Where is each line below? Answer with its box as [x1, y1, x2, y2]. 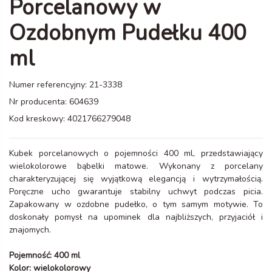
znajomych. [9, 224, 51, 236]
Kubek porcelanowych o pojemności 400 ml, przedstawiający [9, 148, 263, 160]
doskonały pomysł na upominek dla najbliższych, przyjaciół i [9, 211, 263, 223]
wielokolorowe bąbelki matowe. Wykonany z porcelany [9, 160, 263, 172]
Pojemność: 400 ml [9, 250, 80, 262]
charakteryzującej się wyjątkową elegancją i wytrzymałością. [9, 173, 263, 185]
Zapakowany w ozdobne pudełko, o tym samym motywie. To [9, 199, 263, 211]
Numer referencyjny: [9, 79, 87, 91]
